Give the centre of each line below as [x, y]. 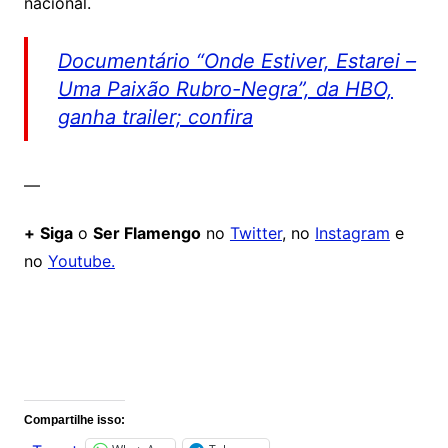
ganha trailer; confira [155, 117]
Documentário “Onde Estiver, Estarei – [236, 61]
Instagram [352, 233]
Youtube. [81, 261]
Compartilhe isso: [74, 420]
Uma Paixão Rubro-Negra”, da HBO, [225, 89]
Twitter [255, 233]
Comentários [90, 359]
